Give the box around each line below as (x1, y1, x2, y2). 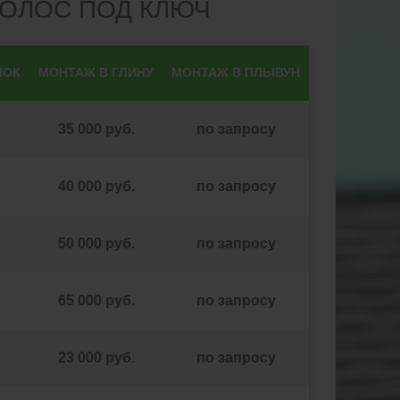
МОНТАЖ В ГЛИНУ (38, 65, 154, 79)
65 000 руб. (57, 293, 135, 308)
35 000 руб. (57, 121, 135, 137)
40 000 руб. (57, 179, 135, 194)
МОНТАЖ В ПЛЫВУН (171, 65, 300, 79)
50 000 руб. (57, 236, 135, 251)
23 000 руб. (57, 350, 135, 365)
